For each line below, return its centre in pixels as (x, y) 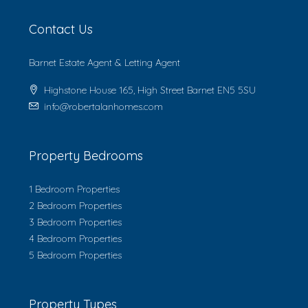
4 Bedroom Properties (75, 238)
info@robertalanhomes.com (103, 106)
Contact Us (61, 29)
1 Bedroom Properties (74, 189)
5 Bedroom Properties (75, 255)
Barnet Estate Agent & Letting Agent (104, 62)
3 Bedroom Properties (75, 222)
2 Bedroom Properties (75, 205)
